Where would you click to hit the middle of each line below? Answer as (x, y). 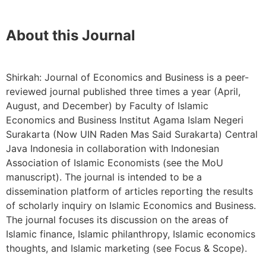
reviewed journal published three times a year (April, (123, 92)
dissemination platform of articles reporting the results (129, 191)
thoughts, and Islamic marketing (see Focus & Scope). (126, 248)
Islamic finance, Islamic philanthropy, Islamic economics (131, 234)
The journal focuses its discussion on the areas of (117, 220)
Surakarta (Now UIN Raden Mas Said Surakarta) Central (132, 134)
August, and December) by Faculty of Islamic (107, 106)
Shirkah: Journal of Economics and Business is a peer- (127, 77)
